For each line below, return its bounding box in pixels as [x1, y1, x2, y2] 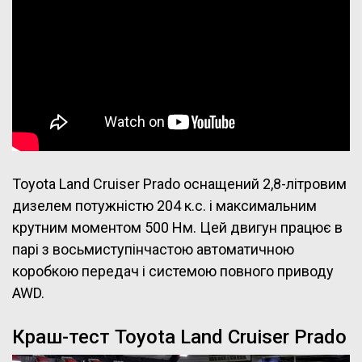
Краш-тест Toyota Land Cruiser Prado [12, 326, 347, 349]
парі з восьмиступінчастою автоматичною [12, 241, 294, 259]
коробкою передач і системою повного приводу [12, 263, 334, 280]
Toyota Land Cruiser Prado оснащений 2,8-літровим [12, 175, 347, 193]
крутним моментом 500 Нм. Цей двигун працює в [12, 219, 343, 237]
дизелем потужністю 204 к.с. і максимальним [12, 197, 317, 215]
